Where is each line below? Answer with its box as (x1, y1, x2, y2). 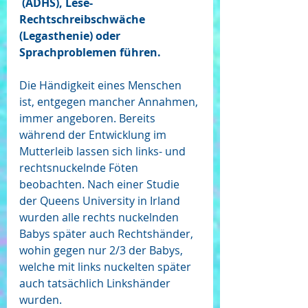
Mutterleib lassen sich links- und (19, 144, 188, 159)
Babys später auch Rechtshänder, (19, 226, 196, 241)
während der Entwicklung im (19, 127, 169, 142)
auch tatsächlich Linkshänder (19, 276, 173, 291)
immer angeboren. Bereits (19, 111, 158, 126)
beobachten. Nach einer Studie (19, 177, 182, 192)
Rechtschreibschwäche (19, 12, 148, 27)
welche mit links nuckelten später (19, 259, 194, 274)
